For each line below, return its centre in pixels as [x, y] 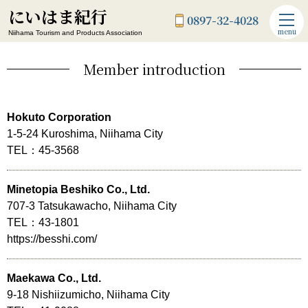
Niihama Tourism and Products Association [75, 33]
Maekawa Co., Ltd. [54, 278]
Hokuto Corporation [59, 118]
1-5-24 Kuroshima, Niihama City [85, 134]
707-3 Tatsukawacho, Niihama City [92, 206]
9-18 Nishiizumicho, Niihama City [88, 295]
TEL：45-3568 [43, 151]
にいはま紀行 [58, 16]
